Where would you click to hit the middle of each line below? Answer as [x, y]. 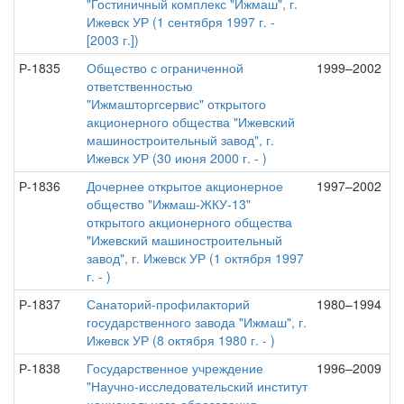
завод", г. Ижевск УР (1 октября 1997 [195, 258]
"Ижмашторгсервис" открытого [176, 104]
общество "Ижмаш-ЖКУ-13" [169, 204]
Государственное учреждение [175, 368]
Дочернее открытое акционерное [185, 186]
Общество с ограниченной [165, 68]
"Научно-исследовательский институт [197, 386]
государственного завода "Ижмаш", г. [197, 322]
